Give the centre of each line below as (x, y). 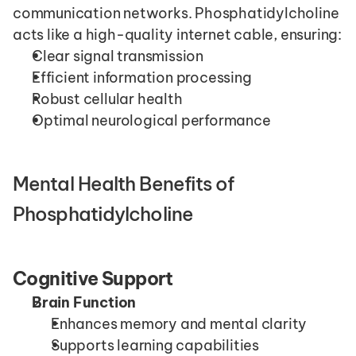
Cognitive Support (93, 279)
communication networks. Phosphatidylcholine (176, 14)
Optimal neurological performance (151, 121)
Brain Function (84, 303)
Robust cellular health (107, 99)
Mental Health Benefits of (124, 184)
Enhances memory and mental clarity (179, 324)
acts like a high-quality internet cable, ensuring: (177, 35)
